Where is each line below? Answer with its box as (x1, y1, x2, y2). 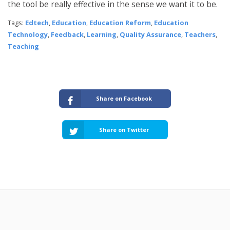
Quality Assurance (120, 30, 181, 40)
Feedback (51, 30, 84, 40)
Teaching (8, 42, 39, 51)
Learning (87, 30, 117, 40)
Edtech (25, 18, 49, 28)
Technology (8, 30, 48, 40)
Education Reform (89, 18, 151, 28)
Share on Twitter (99, 126, 149, 134)
